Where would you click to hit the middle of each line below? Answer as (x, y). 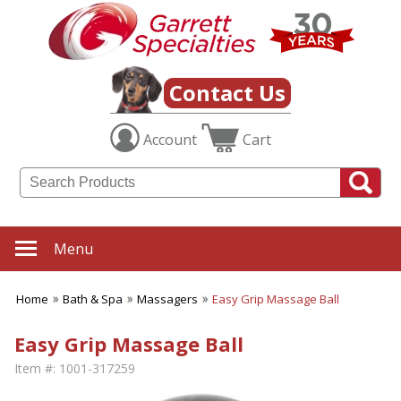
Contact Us (227, 93)
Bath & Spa (93, 299)
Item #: (35, 369)
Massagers (167, 299)
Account (170, 140)
